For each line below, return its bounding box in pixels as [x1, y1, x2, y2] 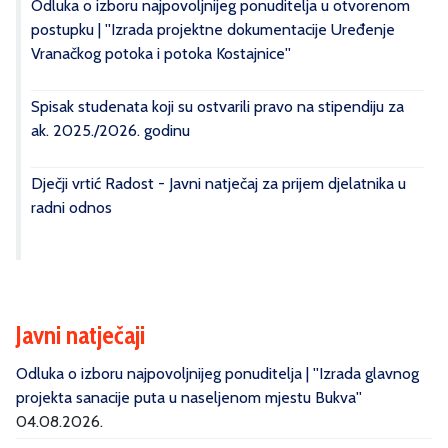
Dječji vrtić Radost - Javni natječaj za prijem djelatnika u [31, 173, 406, 193]
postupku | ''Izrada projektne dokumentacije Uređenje [31, 19, 395, 39]
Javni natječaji [16, 320, 145, 350]
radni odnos [31, 197, 112, 217]
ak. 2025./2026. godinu [31, 120, 190, 140]
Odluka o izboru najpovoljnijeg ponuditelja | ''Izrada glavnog [16, 364, 419, 383]
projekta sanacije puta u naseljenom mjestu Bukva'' [16, 388, 362, 407]
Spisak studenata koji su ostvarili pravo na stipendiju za [31, 96, 404, 116]
